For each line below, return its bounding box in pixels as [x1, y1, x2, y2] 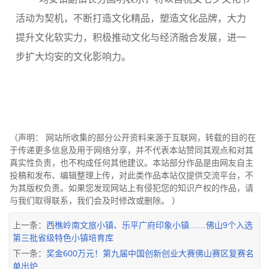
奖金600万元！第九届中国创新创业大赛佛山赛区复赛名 [46, 249, 254, 259]
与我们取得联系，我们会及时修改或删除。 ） [10, 196, 180, 206]
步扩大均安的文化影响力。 [16, 52, 131, 62]
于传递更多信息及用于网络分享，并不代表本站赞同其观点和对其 [10, 145, 253, 156]
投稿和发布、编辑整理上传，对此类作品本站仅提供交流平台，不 [10, 171, 253, 181]
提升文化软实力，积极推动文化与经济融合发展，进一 [16, 32, 246, 43]
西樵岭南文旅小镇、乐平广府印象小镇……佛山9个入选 [46, 220, 253, 231]
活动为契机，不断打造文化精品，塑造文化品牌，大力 [16, 13, 246, 24]
